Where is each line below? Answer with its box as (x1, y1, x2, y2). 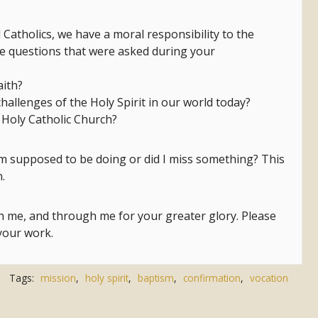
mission (40, 271, 76, 285)
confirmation (182, 271, 241, 285)
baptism (137, 271, 174, 285)
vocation (249, 271, 288, 285)
